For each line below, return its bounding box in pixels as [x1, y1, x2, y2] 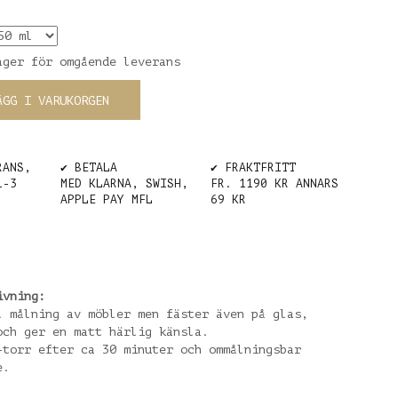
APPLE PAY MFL [60, 192, 153, 206]
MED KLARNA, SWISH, [60, 176, 188, 190]
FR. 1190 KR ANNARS [210, 176, 338, 190]
